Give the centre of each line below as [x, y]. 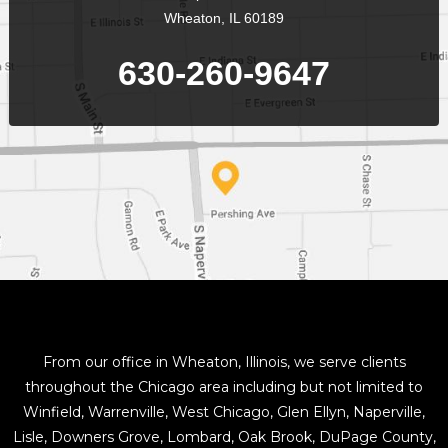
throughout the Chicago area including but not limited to [224, 386]
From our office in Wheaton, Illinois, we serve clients [224, 361]
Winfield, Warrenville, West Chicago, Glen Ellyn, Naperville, [224, 411]
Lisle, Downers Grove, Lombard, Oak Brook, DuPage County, [224, 436]
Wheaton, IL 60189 [223, 18]
